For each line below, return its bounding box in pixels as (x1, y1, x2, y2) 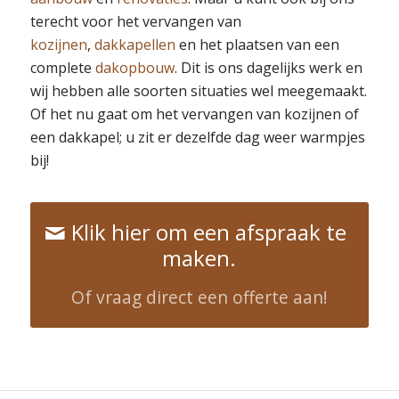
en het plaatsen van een (175, 34, 339, 54)
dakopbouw (94, 57, 175, 77)
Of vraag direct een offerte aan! (70, 284, 328, 309)
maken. (162, 242, 237, 273)
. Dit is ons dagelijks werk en (174, 57, 362, 77)
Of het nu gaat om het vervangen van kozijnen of (29, 103, 359, 124)
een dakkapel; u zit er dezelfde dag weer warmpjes (29, 126, 365, 147)
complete (29, 57, 95, 77)
